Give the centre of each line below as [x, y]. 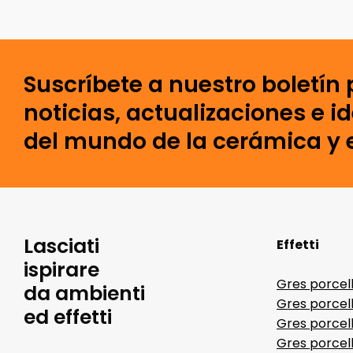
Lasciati [61, 246]
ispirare [61, 270]
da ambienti [84, 294]
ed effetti [68, 317]
